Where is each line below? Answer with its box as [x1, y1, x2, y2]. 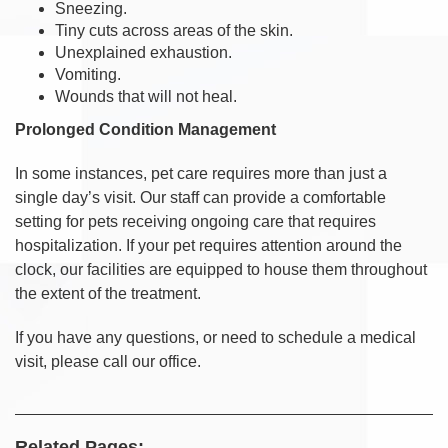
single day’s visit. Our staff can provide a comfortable [15, 188, 386, 206]
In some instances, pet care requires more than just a [15, 164, 387, 182]
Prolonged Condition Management [15, 120, 276, 138]
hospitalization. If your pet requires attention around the [15, 236, 402, 254]
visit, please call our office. [15, 352, 201, 370]
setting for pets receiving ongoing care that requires [15, 212, 376, 230]
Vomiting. [55, 65, 121, 83]
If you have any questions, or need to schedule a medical [15, 328, 416, 346]
